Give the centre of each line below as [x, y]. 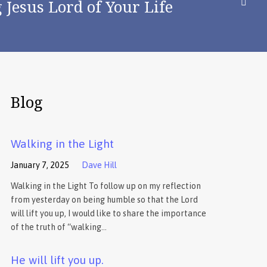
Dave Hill [99, 165]
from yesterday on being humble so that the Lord [104, 200]
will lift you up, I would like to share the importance [108, 214]
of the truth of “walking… [58, 227]
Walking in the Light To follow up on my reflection [105, 186]
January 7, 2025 [40, 165]
